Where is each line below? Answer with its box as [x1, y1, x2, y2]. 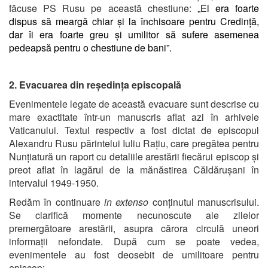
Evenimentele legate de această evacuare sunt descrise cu [9, 96, 259, 111]
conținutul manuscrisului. [152, 194, 260, 209]
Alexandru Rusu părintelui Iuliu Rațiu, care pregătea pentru [9, 136, 259, 150]
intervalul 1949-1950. [9, 175, 99, 190]
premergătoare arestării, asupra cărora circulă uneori [9, 221, 259, 235]
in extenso [104, 194, 153, 209]
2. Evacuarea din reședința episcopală [9, 77, 181, 92]
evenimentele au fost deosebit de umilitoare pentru [9, 247, 259, 261]
